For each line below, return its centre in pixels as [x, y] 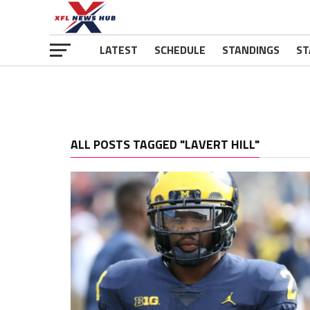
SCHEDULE [180, 50]
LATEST [119, 50]
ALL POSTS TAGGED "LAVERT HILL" [165, 144]
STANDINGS [251, 50]
